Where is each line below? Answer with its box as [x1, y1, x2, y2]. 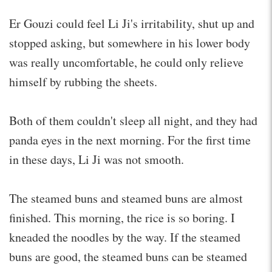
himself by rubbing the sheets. [9, 73, 157, 90]
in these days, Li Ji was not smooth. [9, 151, 184, 168]
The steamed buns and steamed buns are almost [9, 189, 243, 206]
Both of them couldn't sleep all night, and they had [9, 112, 257, 129]
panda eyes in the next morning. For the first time [9, 131, 251, 148]
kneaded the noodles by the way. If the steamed [9, 228, 240, 245]
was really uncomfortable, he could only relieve [9, 53, 243, 70]
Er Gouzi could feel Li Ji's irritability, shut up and [9, 15, 254, 32]
